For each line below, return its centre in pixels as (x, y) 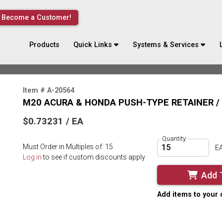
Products (44, 45)
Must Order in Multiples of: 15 (68, 147)
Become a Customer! (36, 18)
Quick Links (93, 45)
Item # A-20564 (49, 90)
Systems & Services (166, 45)
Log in (32, 157)
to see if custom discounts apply (93, 157)
